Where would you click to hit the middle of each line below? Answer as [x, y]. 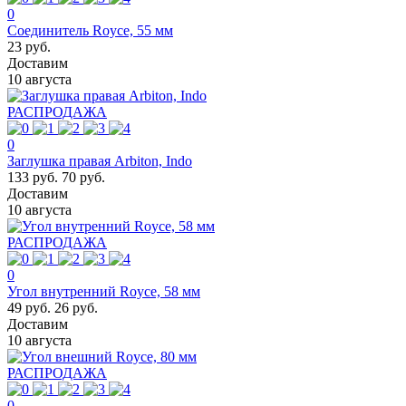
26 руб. [76, 307]
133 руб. [33, 177]
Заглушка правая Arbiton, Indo [100, 160]
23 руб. [29, 46]
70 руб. [83, 177]
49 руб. [29, 307]
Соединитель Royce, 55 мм [90, 30]
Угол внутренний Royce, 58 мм [104, 291]
